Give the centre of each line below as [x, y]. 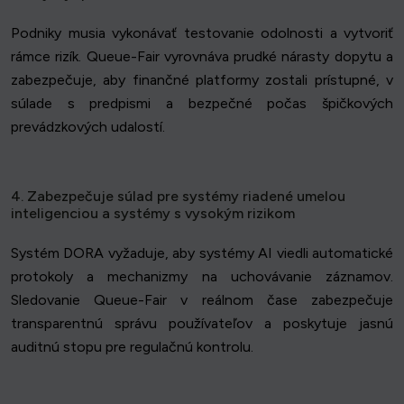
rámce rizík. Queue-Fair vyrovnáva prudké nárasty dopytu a [202, 57]
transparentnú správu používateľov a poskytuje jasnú [202, 324]
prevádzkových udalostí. [88, 127]
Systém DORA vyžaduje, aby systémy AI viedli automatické [202, 253]
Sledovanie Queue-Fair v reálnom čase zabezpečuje [202, 300]
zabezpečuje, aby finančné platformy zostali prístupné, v [202, 80]
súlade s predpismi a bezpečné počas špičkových [202, 104]
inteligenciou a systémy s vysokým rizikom [153, 214]
